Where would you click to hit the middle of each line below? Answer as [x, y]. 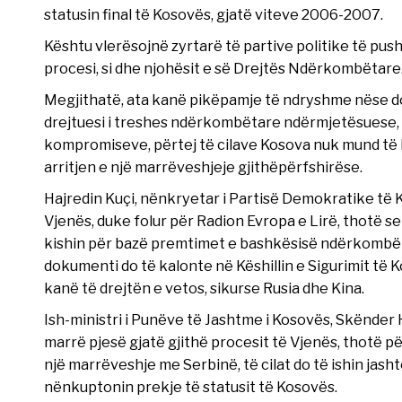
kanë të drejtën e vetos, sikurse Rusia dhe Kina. [204, 288]
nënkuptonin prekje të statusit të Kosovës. [190, 387]
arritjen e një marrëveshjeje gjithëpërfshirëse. [203, 167]
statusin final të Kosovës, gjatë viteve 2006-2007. [213, 15]
